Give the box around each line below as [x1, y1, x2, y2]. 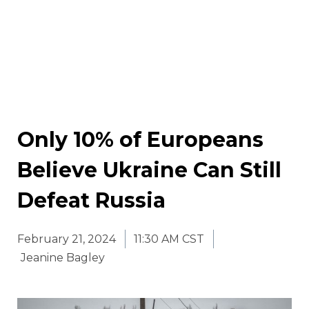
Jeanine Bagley [21, 251, 105, 265]
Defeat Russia [17, 188, 166, 214]
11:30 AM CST [134, 232, 204, 246]
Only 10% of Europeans [17, 127, 263, 153]
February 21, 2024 [17, 232, 116, 246]
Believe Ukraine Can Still [17, 157, 281, 183]
